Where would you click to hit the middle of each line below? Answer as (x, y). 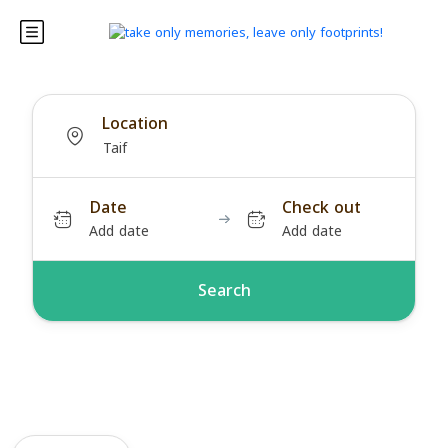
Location (134, 123)
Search (224, 290)
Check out (321, 207)
